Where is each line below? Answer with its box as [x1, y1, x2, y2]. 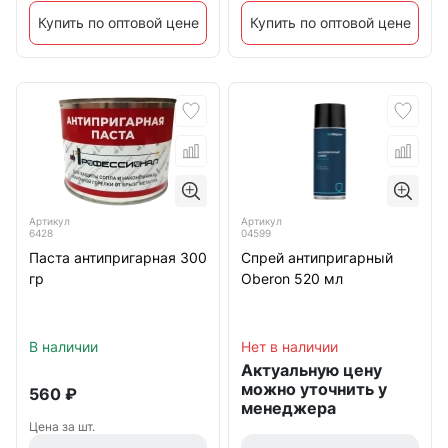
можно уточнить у [241, 379, 387, 399]
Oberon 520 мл [241, 270, 343, 287]
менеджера [241, 398, 336, 418]
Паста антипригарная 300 [29, 249, 207, 267]
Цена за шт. [29, 418, 95, 434]
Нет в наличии [241, 338, 338, 355]
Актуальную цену [241, 360, 382, 380]
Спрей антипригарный [241, 249, 393, 266]
